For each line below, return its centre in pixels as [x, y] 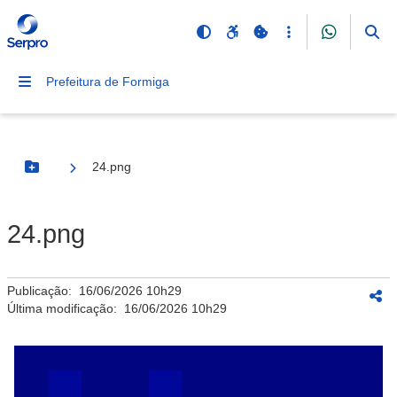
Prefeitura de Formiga [108, 82]
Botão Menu [67, 174]
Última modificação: [66, 308]
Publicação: [43, 291]
